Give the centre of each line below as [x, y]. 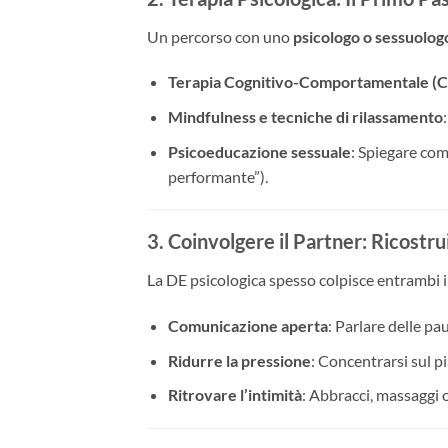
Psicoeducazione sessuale [259, 151]
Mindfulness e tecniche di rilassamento [305, 117]
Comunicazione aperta [247, 326]
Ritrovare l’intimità [234, 395]
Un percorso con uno [220, 36]
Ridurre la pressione [239, 360]
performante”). [217, 176]
